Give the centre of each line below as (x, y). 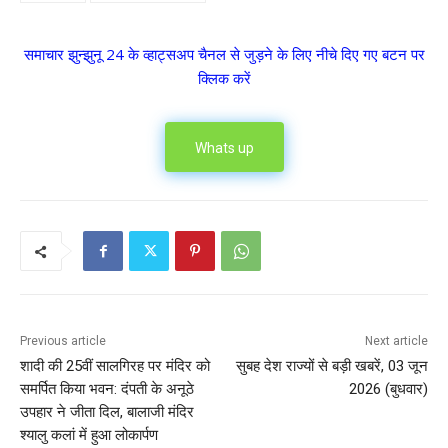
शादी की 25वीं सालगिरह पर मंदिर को (115, 366)
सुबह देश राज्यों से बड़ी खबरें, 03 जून (331, 366)
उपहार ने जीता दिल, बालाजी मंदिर (107, 412)
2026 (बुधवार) (388, 389)
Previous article (63, 341)
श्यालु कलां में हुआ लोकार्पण (89, 435)
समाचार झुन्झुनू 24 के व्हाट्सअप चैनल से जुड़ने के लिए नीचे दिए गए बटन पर (224, 54)
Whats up (224, 148)
